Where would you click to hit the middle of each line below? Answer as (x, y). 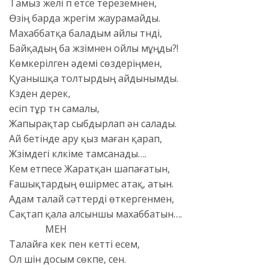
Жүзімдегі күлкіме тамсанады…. (78, 154)
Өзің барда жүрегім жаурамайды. (85, 18)
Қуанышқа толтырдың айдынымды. (94, 79)
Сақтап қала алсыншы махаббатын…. (96, 214)
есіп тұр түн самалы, (54, 109)
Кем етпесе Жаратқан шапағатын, (89, 169)
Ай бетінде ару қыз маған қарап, (86, 139)
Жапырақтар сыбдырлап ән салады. (93, 124)
